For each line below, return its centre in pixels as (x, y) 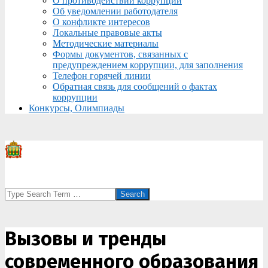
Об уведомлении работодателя (115, 11)
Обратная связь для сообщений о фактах (135, 86)
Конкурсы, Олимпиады (77, 108)
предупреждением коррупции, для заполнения (148, 65)
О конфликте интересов (101, 22)
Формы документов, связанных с (120, 54)
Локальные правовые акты (107, 33)
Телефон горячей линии (102, 76)
